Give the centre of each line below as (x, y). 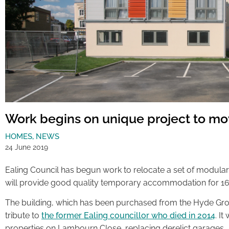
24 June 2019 (27, 147)
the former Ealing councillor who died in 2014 (128, 216)
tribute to (23, 216)
